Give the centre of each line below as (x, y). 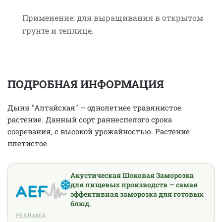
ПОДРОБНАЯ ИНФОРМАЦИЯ (86, 84)
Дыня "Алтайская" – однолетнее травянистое (94, 108)
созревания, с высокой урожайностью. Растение (99, 131)
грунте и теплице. (58, 30)
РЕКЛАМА (31, 215)
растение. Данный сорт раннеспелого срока (90, 119)
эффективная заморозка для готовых (137, 194)
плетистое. (28, 143)
